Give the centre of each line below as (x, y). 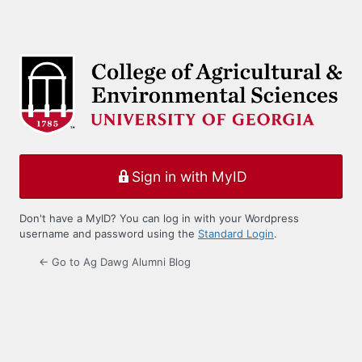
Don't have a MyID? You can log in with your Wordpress (159, 219)
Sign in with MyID (189, 176)
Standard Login (236, 234)
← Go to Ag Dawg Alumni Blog (115, 262)
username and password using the (109, 234)
